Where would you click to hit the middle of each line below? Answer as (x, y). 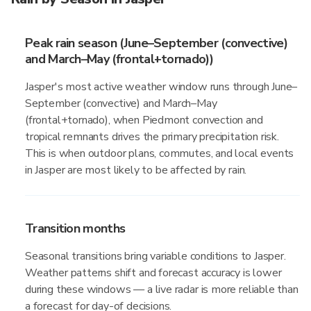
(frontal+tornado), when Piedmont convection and (144, 120)
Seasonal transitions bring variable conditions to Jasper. (155, 256)
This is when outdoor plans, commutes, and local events (160, 153)
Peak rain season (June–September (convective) (156, 43)
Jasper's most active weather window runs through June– (161, 87)
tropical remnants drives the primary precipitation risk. (152, 137)
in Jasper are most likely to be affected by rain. (136, 170)
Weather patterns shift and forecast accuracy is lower (153, 273)
